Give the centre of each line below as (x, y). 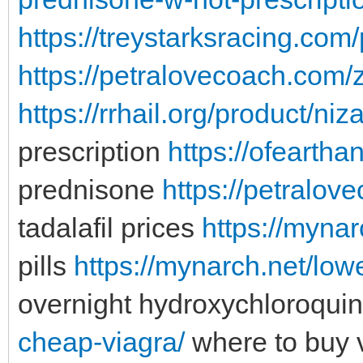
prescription (93, 151)
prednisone (90, 189)
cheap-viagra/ (101, 342)
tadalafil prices (110, 227)
